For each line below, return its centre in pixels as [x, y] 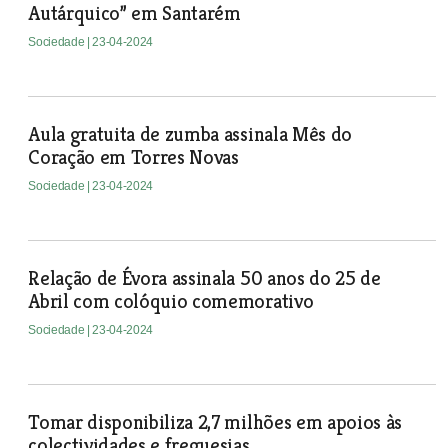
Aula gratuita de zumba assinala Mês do [190, 134]
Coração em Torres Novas [133, 157]
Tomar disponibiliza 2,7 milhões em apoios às [215, 422]
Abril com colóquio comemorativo [171, 301]
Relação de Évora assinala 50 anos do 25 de [204, 278]
